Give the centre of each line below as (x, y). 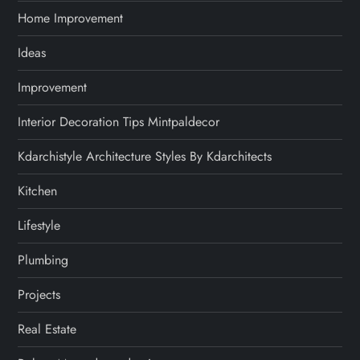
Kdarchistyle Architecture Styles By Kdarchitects (145, 157)
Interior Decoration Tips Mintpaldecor (119, 122)
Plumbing (43, 260)
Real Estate (47, 329)
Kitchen (38, 191)
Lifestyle (39, 226)
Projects (39, 295)
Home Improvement (71, 18)
